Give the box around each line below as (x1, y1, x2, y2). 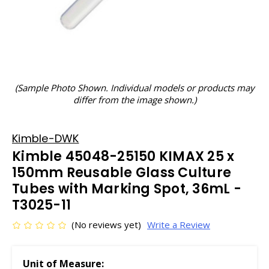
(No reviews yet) (71, 219, 141, 231)
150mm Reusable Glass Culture (12, 163, 231, 182)
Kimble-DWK (12, 131, 79, 146)
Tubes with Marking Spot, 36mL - (12, 180, 241, 198)
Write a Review (147, 219, 210, 231)
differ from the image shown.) (73, 94, 196, 106)
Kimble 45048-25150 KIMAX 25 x (12, 147, 235, 166)
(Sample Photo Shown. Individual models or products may (14, 82, 255, 94)
